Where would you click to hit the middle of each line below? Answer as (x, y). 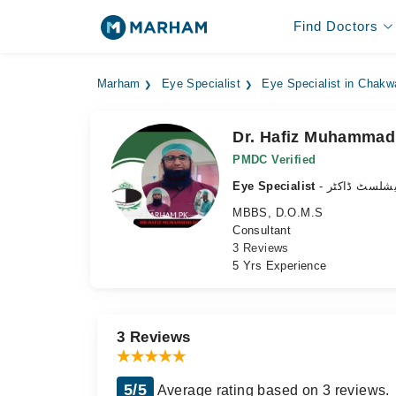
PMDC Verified (274, 160)
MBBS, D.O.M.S (278, 213)
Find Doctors (335, 26)
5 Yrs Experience (280, 266)
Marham (118, 84)
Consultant (262, 230)
